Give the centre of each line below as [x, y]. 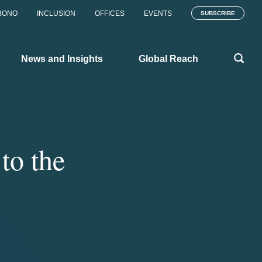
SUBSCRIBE [218, 13]
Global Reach [168, 58]
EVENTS [158, 13]
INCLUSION [56, 13]
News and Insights [62, 58]
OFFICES [110, 13]
